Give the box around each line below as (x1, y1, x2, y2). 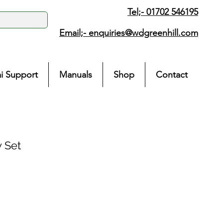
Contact (156, 69, 188, 80)
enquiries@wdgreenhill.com (89, 27, 198, 38)
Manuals (59, 69, 92, 80)
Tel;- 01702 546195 (127, 6, 198, 17)
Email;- (59, 27, 89, 38)
